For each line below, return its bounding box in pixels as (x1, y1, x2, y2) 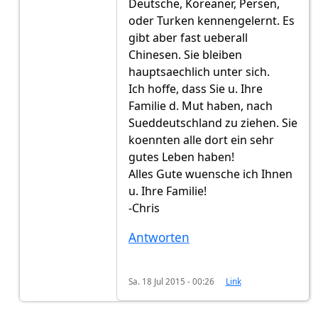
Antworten (128, 229, 190, 246)
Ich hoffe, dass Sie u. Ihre (128, 81, 263, 97)
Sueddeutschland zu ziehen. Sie (128, 115, 297, 131)
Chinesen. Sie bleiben (128, 47, 242, 63)
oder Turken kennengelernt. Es (128, 13, 295, 29)
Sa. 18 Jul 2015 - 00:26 (128, 275, 214, 287)
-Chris (128, 200, 160, 216)
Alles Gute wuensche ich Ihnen (128, 166, 292, 182)
